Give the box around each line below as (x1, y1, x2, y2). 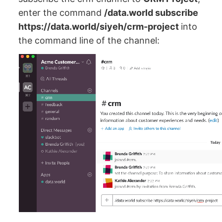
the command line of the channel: (18, 35, 160, 46)
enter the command (18, 7, 105, 18)
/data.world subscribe (104, 7, 199, 18)
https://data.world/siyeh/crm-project (18, 21, 181, 32)
